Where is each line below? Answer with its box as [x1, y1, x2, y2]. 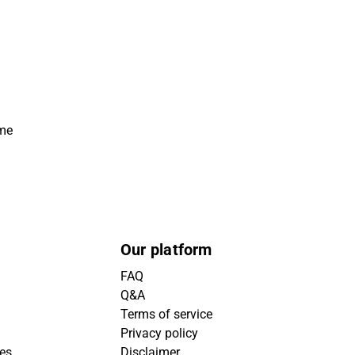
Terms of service [120, 307, 212, 322]
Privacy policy [120, 326, 198, 341]
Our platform [120, 240, 212, 259]
